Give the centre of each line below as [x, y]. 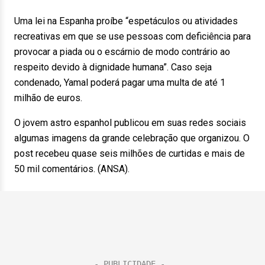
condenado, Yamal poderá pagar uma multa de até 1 [120, 83]
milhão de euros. [52, 98]
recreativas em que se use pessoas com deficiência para [132, 36]
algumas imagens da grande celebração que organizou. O [132, 138]
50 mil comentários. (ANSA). [75, 169]
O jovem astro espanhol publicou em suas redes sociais [130, 123]
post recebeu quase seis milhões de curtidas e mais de [130, 153]
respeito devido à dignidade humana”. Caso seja [113, 67]
